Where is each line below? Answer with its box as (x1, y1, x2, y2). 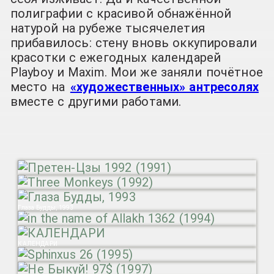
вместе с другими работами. (10, 94, 182, 109)
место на (10, 79, 68, 94)
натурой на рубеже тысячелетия (10, 20, 205, 35)
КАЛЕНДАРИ (18, 240, 57, 248)
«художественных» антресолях (70, 79, 259, 94)
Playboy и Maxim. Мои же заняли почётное (10, 64, 263, 80)
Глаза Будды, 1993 (18, 204, 74, 212)
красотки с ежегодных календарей (10, 50, 221, 65)
